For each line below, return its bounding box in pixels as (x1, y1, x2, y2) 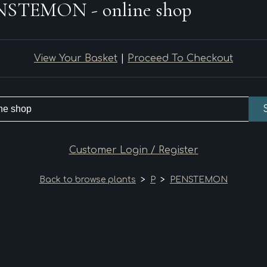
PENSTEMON (170, 175, 228, 184)
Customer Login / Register (69, 145, 198, 156)
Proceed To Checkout (128, 53, 233, 64)
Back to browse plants (39, 175, 136, 184)
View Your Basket (34, 53, 117, 64)
